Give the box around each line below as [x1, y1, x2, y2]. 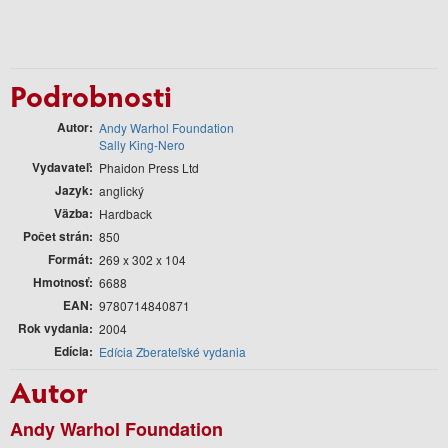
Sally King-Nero [99, 135, 185, 153]
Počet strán [23, 226, 89, 245]
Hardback [99, 204, 152, 222]
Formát [48, 249, 89, 268]
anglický [99, 181, 144, 199]
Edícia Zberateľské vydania [99, 342, 246, 360]
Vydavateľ [32, 157, 89, 176]
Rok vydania [18, 318, 89, 337]
